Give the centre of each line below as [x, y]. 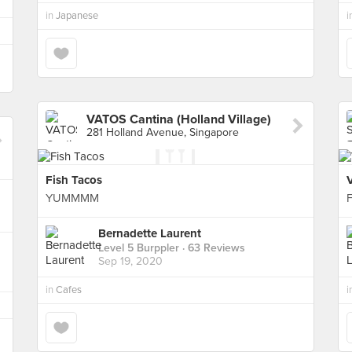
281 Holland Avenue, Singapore [163, 132]
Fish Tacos [74, 180]
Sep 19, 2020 [130, 262]
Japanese [77, 16]
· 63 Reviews [212, 248]
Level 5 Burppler [139, 248]
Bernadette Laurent [150, 234]
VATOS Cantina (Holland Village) [179, 119]
